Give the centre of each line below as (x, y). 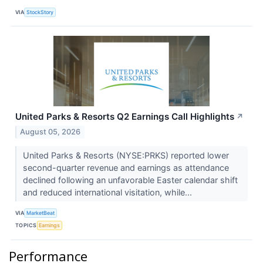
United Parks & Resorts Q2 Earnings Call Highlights (125, 117)
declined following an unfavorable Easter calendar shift (130, 180)
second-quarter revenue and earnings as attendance (126, 167)
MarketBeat (41, 213)
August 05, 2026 (50, 131)
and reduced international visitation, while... (108, 192)
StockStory (40, 12)
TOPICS (26, 225)
